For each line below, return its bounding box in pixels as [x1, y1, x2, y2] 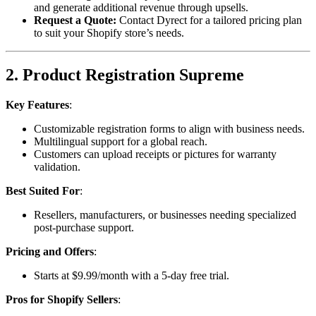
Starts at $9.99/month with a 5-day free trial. [34, 269, 229, 282]
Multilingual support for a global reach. [34, 135, 207, 148]
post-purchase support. [34, 221, 134, 234]
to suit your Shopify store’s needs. [34, 26, 184, 39]
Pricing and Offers [6, 245, 94, 258]
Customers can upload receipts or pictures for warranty [34, 148, 276, 161]
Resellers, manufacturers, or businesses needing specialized [34, 209, 296, 221]
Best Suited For [6, 185, 80, 197]
